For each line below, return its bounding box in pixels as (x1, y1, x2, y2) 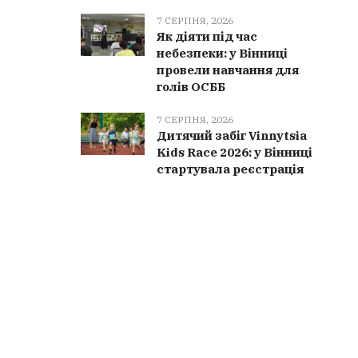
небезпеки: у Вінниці (157, 46, 288, 61)
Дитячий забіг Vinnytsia (157, 128, 308, 143)
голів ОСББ (157, 79, 226, 94)
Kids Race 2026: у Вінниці (157, 145, 313, 160)
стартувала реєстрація (157, 161, 304, 177)
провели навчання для (157, 62, 300, 78)
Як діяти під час (157, 29, 258, 44)
